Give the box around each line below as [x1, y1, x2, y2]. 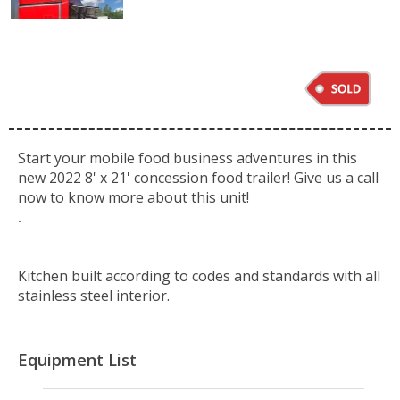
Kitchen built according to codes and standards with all [18, 266, 380, 287]
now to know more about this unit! [18, 187, 249, 208]
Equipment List [18, 349, 137, 371]
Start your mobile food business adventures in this [18, 148, 357, 169]
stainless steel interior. [18, 286, 170, 306]
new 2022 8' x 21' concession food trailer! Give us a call [18, 168, 379, 188]
